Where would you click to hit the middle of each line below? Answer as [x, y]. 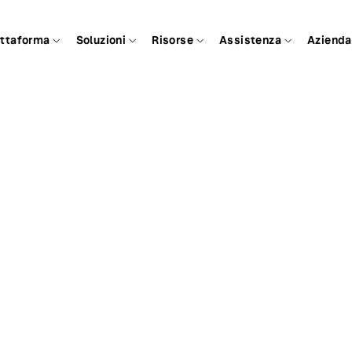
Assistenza [251, 40]
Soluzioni [101, 40]
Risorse [172, 40]
